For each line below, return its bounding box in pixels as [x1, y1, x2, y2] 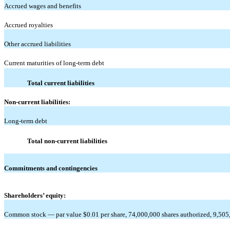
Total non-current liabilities [27, 137, 107, 145]
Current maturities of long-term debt [4, 59, 104, 67]
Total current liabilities [27, 79, 94, 87]
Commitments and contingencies [4, 164, 98, 172]
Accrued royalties [4, 21, 53, 29]
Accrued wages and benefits [4, 2, 81, 10]
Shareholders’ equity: [4, 191, 66, 199]
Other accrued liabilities [4, 40, 71, 48]
